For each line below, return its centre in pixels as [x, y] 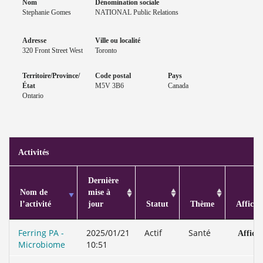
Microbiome [42, 245]
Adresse [34, 41]
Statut [157, 204]
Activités [33, 152]
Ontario [33, 96]
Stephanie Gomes [47, 12]
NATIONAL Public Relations [137, 12]
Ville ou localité [118, 41]
